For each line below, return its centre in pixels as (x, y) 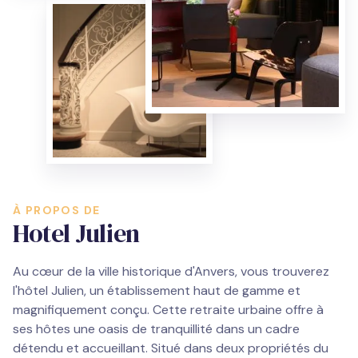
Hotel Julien (77, 233)
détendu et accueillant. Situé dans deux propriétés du (171, 348)
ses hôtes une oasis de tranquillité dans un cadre (156, 328)
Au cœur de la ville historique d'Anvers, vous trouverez (171, 271)
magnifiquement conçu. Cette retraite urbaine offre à (168, 309)
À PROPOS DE (57, 210)
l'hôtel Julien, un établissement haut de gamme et (157, 290)
